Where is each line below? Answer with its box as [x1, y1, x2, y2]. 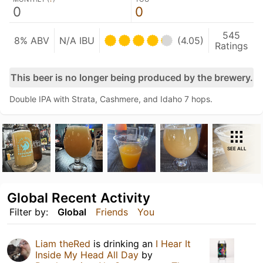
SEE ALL [227, 146, 247, 151]
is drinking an [90, 237, 156, 249]
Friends [96, 205, 128, 218]
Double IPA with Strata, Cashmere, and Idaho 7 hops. [9, 94, 213, 104]
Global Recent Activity [7, 189, 150, 205]
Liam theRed [35, 237, 90, 249]
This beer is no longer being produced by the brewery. [10, 72, 253, 83]
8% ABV [14, 35, 49, 46]
